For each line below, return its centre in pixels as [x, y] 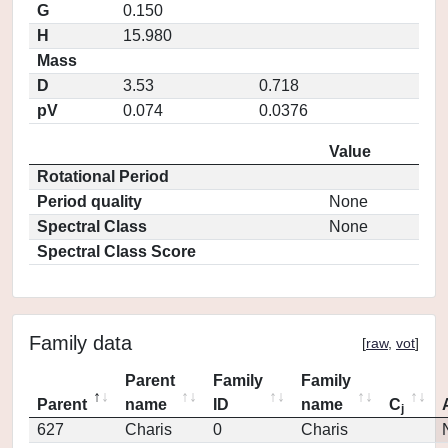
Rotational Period [103, 176]
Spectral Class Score [116, 251]
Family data [80, 343]
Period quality [89, 201]
